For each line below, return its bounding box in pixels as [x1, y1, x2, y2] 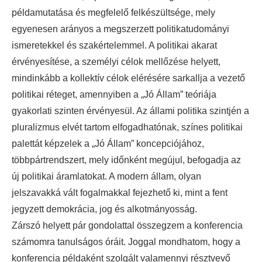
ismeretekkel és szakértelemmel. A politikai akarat [12, 40, 217, 51]
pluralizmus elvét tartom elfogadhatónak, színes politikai [12, 122, 243, 133]
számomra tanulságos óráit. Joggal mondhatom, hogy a [12, 237, 240, 247]
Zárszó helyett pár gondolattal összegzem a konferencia [12, 220, 243, 231]
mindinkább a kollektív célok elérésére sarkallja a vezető [12, 73, 245, 84]
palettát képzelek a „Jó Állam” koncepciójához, [12, 139, 204, 149]
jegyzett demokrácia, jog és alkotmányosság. [12, 204, 197, 215]
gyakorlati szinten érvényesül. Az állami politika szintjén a [12, 106, 249, 116]
